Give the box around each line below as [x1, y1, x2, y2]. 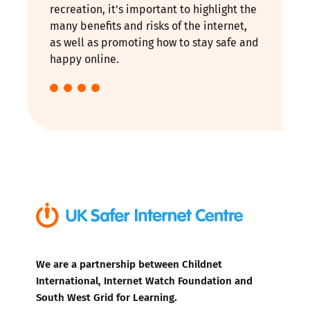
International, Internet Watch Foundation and [36, 272, 253, 288]
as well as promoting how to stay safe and [50, 34, 259, 51]
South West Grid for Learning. [36, 289, 177, 304]
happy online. [50, 51, 119, 67]
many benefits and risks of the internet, [50, 17, 247, 34]
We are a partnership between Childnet [36, 255, 222, 271]
